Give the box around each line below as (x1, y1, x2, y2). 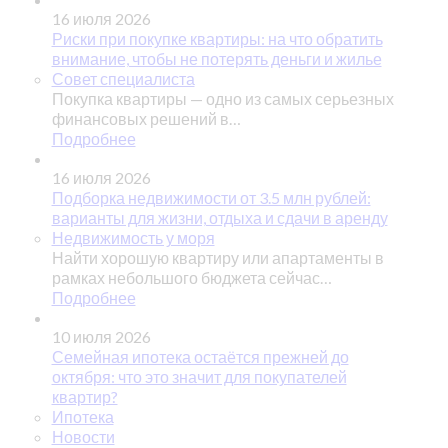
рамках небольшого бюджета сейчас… (51, 267, 332, 287)
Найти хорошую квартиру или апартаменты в (51, 247, 384, 267)
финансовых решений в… (51, 108, 241, 128)
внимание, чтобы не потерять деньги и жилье (51, 48, 382, 68)
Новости (51, 426, 115, 446)
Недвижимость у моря (51, 227, 215, 247)
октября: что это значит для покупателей (51, 366, 347, 386)
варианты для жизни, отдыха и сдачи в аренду (51, 207, 388, 227)
